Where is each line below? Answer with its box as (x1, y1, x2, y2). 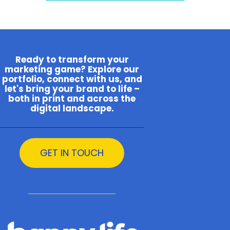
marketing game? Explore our (5, 63, 139, 75)
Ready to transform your (15, 53, 129, 66)
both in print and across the (8, 92, 136, 105)
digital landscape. (30, 102, 114, 114)
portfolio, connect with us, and (2, 72, 142, 85)
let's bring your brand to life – (4, 82, 140, 95)
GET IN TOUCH (40, 146, 104, 159)
